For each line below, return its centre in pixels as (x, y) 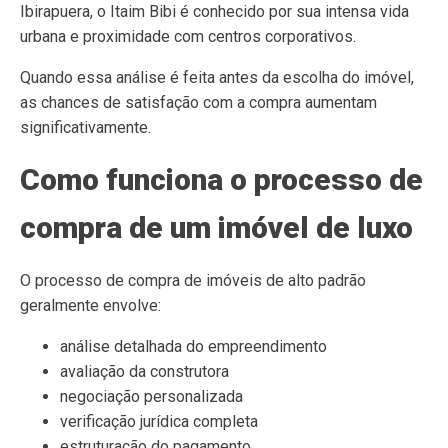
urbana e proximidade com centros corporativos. (188, 36)
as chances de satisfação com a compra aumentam (198, 102)
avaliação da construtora (144, 371)
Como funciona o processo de (221, 179)
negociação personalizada (151, 396)
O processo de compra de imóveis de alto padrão (193, 280)
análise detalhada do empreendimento (193, 346)
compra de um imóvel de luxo (216, 227)
